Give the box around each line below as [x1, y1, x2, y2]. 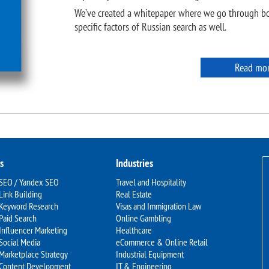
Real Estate [116, 188, 152, 200]
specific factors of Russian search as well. [74, 19, 226, 34]
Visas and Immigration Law [116, 200, 201, 212]
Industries [116, 156, 153, 170]
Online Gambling [116, 212, 171, 224]
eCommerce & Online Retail [116, 236, 208, 248]
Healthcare [116, 224, 152, 236]
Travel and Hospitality [116, 176, 186, 188]
